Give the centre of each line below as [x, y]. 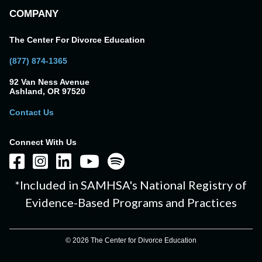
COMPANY [34, 14]
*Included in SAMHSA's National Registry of [131, 185]
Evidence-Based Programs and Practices [131, 203]
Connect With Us [43, 142]
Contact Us [32, 113]
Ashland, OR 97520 [47, 92]
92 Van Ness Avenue [49, 82]
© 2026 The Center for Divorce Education [131, 241]
